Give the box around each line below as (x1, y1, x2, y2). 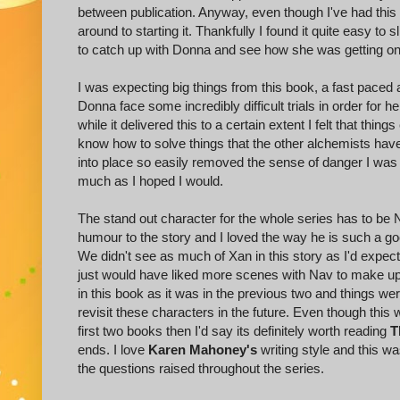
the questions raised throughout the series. (78, 361, 324, 377)
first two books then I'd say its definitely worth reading (78, 323, 390, 339)
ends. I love (78, 342, 148, 358)
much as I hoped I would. (78, 173, 223, 189)
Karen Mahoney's (148, 342, 257, 358)
